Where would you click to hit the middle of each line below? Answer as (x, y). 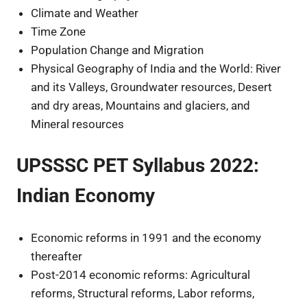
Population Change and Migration (118, 50)
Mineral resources (78, 124)
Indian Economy (86, 196)
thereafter (57, 256)
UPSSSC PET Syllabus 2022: (138, 166)
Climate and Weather (85, 13)
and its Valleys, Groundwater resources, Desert (152, 87)
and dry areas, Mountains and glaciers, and (141, 105)
